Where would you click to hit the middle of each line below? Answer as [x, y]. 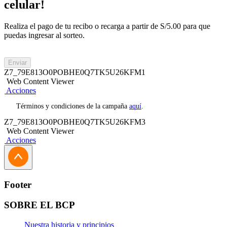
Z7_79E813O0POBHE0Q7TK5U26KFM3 [75, 122]
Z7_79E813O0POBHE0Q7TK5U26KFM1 [75, 72]
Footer [18, 184]
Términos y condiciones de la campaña [73, 106]
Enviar [17, 62]
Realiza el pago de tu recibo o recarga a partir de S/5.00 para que [107, 26]
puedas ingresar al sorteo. [44, 35]
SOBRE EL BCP [40, 205]
